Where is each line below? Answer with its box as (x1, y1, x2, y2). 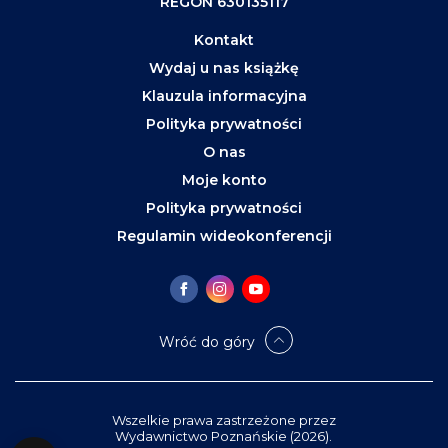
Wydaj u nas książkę (149, 59, 299, 77)
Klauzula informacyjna (141, 87, 307, 105)
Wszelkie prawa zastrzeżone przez (111, 412, 336, 428)
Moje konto (181, 171, 267, 189)
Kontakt (194, 31, 254, 49)
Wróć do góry (158, 333, 255, 351)
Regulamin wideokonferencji (116, 227, 332, 245)
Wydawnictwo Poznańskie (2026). (115, 428, 333, 444)
